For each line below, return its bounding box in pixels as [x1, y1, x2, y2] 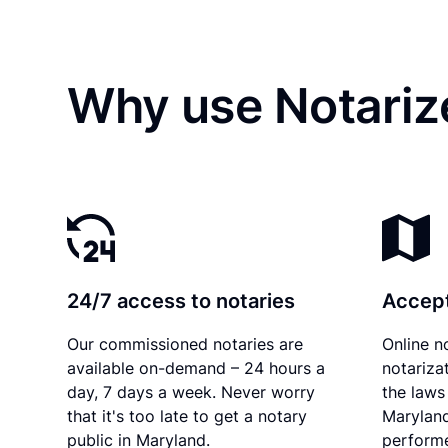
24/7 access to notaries [67, 288, 296, 313]
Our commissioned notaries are [67, 333, 304, 354]
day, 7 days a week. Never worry [67, 381, 316, 402]
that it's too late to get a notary [67, 405, 308, 426]
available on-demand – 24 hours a [67, 357, 326, 378]
